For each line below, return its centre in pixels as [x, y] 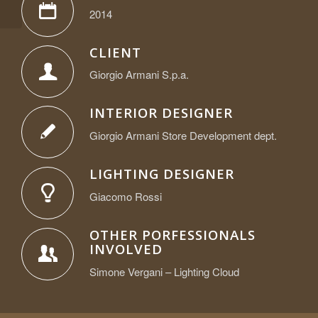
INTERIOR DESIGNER [161, 113]
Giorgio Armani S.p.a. [139, 75]
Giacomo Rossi [126, 196]
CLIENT [115, 52]
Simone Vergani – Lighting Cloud [164, 271]
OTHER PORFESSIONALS [172, 234]
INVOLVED [126, 248]
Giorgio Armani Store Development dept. [183, 136]
